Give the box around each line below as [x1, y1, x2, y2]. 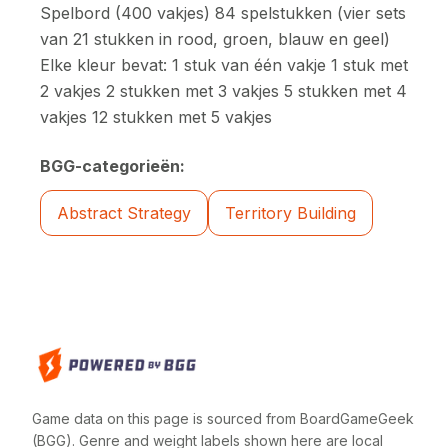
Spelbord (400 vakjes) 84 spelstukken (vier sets [40, 3, 406, 23]
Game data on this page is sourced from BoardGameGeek [32, 410, 414, 428]
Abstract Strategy [57, 203, 191, 223]
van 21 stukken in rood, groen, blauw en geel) [40, 29, 390, 49]
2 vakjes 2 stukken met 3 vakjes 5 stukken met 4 [40, 81, 407, 101]
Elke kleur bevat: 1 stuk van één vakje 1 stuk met [40, 55, 408, 75]
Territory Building [225, 203, 356, 223]
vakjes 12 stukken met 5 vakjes [40, 107, 272, 127]
